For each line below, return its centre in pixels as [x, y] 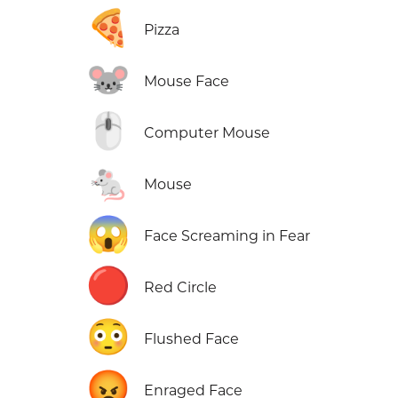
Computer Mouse [207, 133]
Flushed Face [192, 339]
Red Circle [181, 288]
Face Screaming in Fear [227, 236]
